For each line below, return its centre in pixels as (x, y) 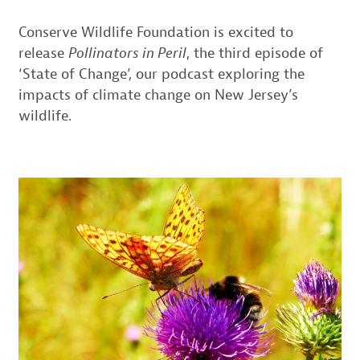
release (43, 53)
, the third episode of (254, 53)
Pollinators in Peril (127, 53)
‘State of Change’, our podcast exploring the (161, 74)
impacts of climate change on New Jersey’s (158, 95)
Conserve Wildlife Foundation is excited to (155, 33)
